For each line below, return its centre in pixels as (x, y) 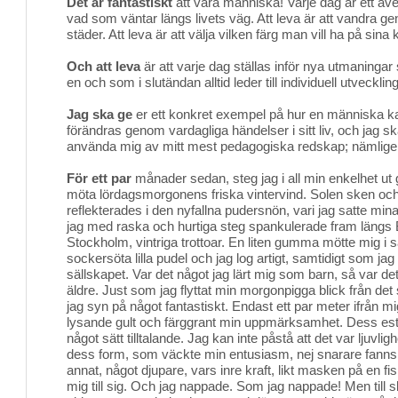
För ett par (99, 178)
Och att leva (103, 66)
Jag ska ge (99, 114)
